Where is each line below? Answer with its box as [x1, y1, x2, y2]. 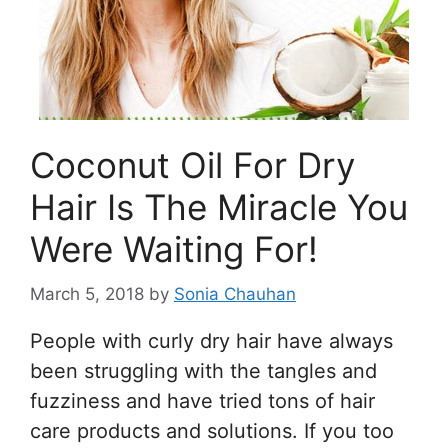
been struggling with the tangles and [30, 358, 377, 383]
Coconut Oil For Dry [30, 144, 355, 186]
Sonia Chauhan [174, 283, 296, 304]
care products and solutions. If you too [30, 418, 394, 443]
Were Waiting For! [30, 228, 318, 270]
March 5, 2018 [30, 283, 144, 304]
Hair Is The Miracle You [30, 186, 408, 228]
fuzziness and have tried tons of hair [30, 388, 375, 413]
